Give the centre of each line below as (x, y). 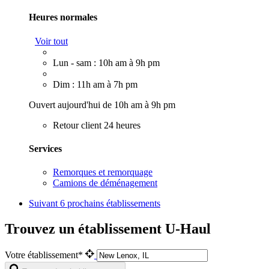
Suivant (44, 204)
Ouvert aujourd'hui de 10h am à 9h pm (102, 104)
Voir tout (51, 41)
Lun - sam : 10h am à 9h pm (106, 62)
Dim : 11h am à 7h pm (95, 84)
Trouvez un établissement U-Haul (108, 229)
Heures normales (63, 17)
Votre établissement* (45, 255)
